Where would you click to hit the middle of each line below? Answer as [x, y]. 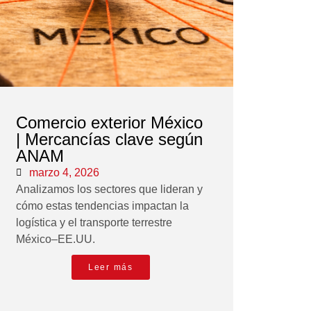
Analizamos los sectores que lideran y [109, 190]
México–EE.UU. [55, 239]
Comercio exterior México [109, 123]
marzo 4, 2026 [64, 173]
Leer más [111, 268]
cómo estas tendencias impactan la [102, 206]
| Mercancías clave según [109, 140]
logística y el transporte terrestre [94, 223]
